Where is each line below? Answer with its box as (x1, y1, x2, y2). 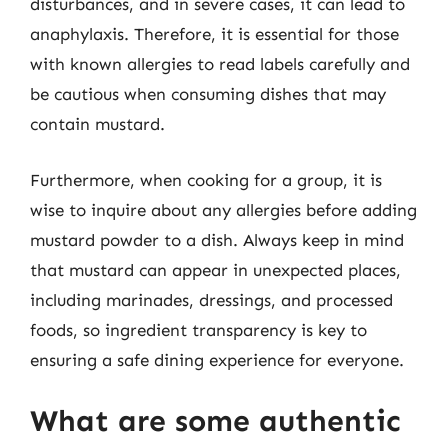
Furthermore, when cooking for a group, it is (30, 169, 382, 190)
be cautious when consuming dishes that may (30, 84, 386, 104)
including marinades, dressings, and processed (30, 289, 393, 310)
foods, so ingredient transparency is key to (30, 319, 367, 340)
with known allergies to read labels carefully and (30, 54, 410, 74)
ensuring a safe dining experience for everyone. (30, 349, 404, 370)
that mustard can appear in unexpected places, (30, 259, 401, 280)
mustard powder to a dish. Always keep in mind (30, 229, 404, 250)
